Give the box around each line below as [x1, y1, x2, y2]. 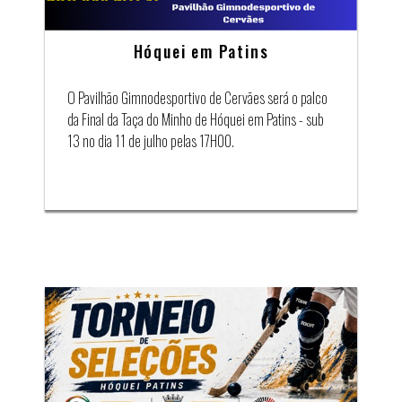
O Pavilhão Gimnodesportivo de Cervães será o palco [67, 87, 328, 109]
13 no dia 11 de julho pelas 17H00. [67, 130, 234, 153]
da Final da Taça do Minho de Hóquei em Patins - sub [67, 109, 324, 131]
